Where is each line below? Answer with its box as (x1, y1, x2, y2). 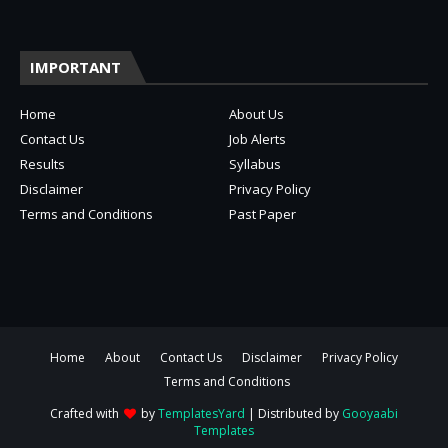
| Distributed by (245, 405, 342, 423)
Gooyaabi (342, 405, 398, 423)
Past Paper (229, 205, 296, 224)
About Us (229, 105, 284, 124)
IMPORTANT (30, 57, 121, 78)
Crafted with (50, 405, 122, 423)
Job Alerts (229, 130, 286, 149)
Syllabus (229, 155, 281, 174)
